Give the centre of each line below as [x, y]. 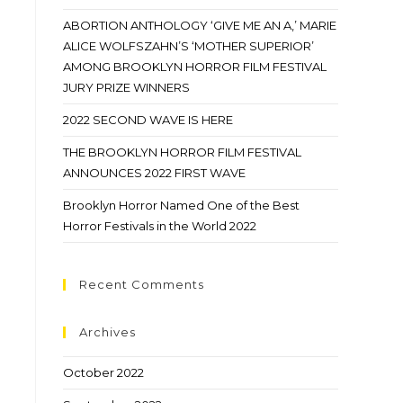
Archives [107, 332]
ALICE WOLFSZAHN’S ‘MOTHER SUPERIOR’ [188, 46]
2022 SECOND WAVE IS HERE [148, 120]
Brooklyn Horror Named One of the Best [181, 205]
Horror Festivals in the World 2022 [160, 226]
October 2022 [103, 372]
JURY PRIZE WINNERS [126, 87]
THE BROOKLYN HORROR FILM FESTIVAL [182, 152]
